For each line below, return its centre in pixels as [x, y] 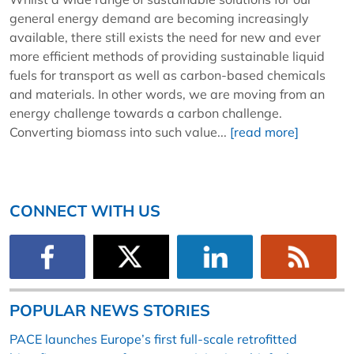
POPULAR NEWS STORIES [110, 311]
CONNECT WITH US [85, 210]
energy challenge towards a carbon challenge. [146, 113]
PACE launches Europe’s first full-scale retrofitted [153, 339]
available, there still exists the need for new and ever [165, 37]
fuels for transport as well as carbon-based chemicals [168, 75]
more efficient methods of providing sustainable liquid [167, 56]
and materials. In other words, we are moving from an [167, 94]
